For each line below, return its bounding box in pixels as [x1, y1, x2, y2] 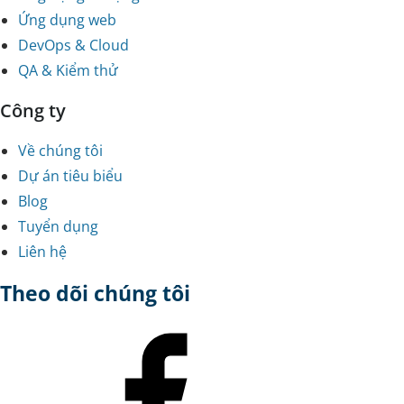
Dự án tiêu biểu [18, 166, 123, 187]
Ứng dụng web [18, 10, 116, 31]
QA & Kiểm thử [18, 60, 118, 81]
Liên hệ [18, 242, 67, 262]
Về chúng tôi [18, 141, 103, 161]
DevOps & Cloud [18, 35, 129, 56]
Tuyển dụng [18, 216, 98, 237]
